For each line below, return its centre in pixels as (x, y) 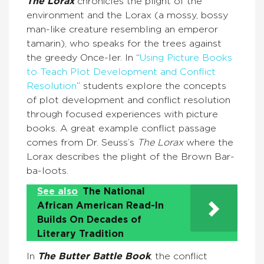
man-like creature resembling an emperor (122, 29)
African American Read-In (100, 206)
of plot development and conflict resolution (128, 100)
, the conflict (179, 256)
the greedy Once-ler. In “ (83, 58)
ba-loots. (47, 171)
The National (114, 192)
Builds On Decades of (89, 220)
